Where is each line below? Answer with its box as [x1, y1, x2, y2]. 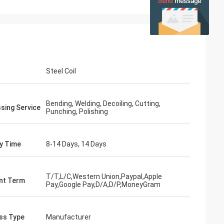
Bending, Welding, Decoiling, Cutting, [46, 99, 160, 107]
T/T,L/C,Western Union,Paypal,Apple [46, 172, 162, 180]
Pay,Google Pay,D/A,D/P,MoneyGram [46, 180, 160, 188]
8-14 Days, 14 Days [46, 140, 106, 148]
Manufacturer [46, 213, 91, 221]
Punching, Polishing [46, 107, 108, 115]
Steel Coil [46, 67, 76, 75]
